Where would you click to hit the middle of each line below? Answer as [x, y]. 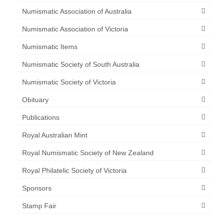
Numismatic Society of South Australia [81, 64]
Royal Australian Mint [55, 135]
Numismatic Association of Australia [77, 11]
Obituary [35, 99]
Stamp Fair [39, 206]
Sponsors [37, 188]
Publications [41, 117]
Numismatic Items [50, 46]
